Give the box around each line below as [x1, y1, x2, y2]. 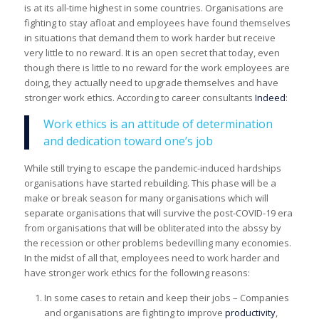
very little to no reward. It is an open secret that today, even [23, 46, 280, 60]
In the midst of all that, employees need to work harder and [23, 251, 280, 264]
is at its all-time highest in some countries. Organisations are [23, 1, 283, 15]
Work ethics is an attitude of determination [43, 115, 273, 132]
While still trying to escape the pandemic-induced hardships [23, 161, 281, 174]
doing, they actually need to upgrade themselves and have [23, 76, 278, 90]
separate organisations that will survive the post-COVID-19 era [23, 206, 293, 219]
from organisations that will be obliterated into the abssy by [23, 221, 281, 234]
